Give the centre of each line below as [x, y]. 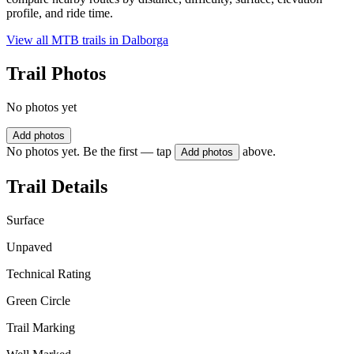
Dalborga [145, 40]
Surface [25, 220]
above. [259, 152]
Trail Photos [56, 74]
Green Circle [38, 300]
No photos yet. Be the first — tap [89, 152]
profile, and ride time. [60, 13]
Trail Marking [41, 327]
